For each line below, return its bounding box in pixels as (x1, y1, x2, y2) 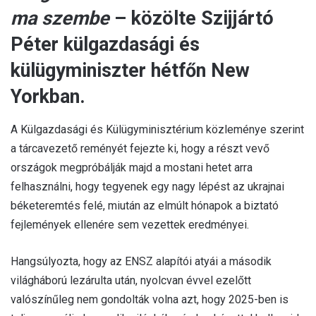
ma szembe (11, 7, 109, 30)
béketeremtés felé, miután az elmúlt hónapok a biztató (11, 198, 279, 212)
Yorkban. (11, 85, 85, 109)
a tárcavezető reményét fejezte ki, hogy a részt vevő (11, 141, 269, 155)
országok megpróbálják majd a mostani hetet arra (11, 160, 253, 174)
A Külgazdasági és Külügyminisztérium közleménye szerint (11, 122, 304, 136)
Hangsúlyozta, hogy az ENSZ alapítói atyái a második (11, 254, 272, 268)
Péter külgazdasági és (11, 33, 200, 56)
